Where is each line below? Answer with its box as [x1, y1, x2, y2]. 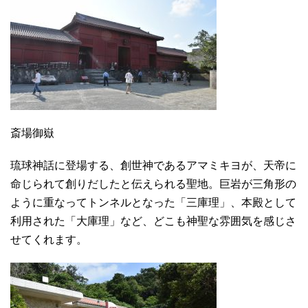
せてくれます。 [10, 233, 87, 245]
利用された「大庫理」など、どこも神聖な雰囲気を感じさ [10, 214, 296, 227]
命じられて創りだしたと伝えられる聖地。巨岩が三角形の [10, 177, 296, 190]
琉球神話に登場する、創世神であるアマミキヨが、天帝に [10, 159, 296, 171]
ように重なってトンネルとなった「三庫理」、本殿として [10, 196, 296, 208]
